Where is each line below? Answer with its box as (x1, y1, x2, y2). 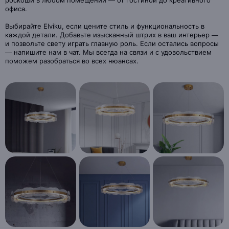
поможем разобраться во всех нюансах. (5, 57, 139, 65)
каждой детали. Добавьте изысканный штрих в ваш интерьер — (5, 31, 218, 39)
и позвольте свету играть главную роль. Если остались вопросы (5, 39, 219, 48)
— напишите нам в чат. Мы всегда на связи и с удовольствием (5, 48, 212, 56)
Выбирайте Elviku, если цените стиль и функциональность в (5, 22, 204, 30)
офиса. (5, 5, 27, 13)
